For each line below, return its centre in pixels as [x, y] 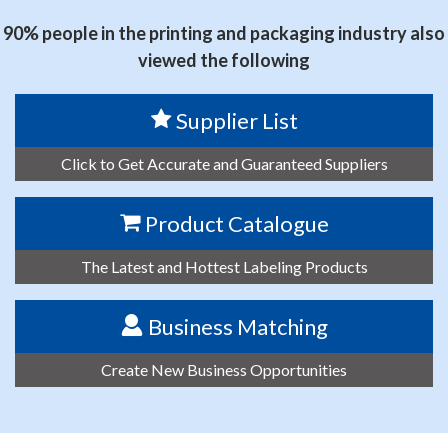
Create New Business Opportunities [224, 369]
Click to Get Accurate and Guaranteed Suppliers [224, 163]
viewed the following [224, 59]
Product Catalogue [236, 223]
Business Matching [237, 326]
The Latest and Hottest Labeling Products [224, 266]
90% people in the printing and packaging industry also [224, 32]
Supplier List [236, 120]
